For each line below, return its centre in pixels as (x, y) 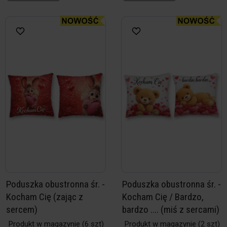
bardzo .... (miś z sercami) (171, 210)
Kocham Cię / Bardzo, (163, 197)
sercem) (22, 210)
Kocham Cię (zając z (45, 197)
